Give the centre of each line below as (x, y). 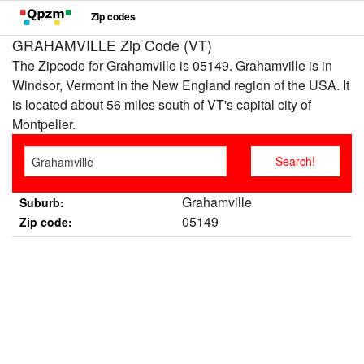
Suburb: (41, 202)
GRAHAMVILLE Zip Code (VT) (112, 45)
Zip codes (113, 17)
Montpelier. (44, 124)
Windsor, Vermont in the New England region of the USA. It (181, 85)
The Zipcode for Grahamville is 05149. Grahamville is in (172, 65)
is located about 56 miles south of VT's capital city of (162, 104)
